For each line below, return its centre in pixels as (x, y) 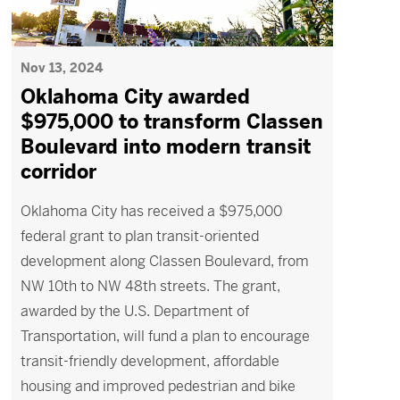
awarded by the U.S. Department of (134, 311)
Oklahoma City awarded (135, 97)
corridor (58, 172)
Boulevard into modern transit (165, 147)
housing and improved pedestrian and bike (158, 386)
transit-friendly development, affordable (150, 361)
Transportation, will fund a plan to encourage (165, 336)
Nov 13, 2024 (61, 68)
